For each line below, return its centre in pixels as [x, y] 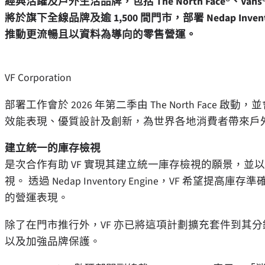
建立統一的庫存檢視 [53, 148]
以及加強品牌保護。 [53, 241]
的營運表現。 [37, 198]
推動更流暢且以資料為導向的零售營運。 [101, 34]
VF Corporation [38, 78]
